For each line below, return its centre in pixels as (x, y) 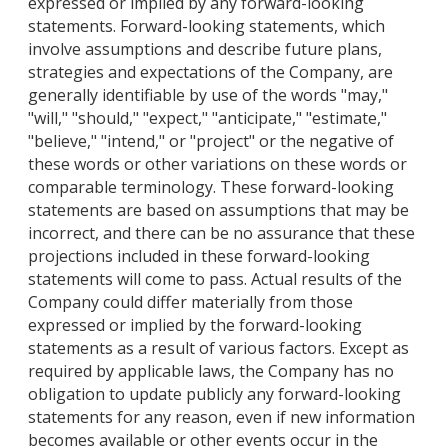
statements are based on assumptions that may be (218, 210)
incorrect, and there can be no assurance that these (221, 233)
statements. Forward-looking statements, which (206, 26)
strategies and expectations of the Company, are (210, 72)
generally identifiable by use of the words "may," (208, 95)
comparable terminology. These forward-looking (211, 187)
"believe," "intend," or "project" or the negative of (211, 141)
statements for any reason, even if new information (221, 417)
